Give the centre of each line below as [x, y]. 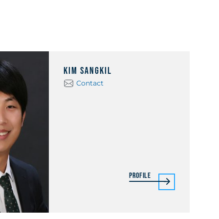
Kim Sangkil [88, 71]
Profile [140, 176]
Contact [90, 83]
